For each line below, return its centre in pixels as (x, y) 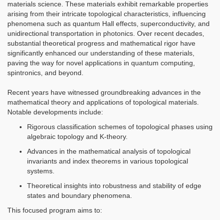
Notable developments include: (55, 112)
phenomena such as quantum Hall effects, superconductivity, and (109, 24)
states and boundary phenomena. (80, 196)
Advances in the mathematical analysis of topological (109, 151)
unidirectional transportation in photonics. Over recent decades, (106, 34)
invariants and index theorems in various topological (108, 161)
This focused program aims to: (55, 210)
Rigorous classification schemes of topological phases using (120, 127)
